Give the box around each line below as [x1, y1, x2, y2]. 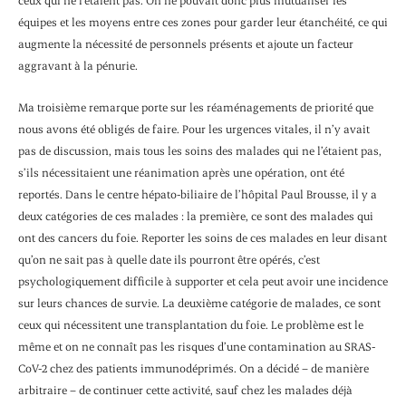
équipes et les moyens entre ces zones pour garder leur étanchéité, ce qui [18, 14, 388, 30]
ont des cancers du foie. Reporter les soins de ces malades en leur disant [18, 230, 387, 246]
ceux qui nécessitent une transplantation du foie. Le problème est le [18, 317, 363, 333]
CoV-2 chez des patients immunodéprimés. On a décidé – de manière [18, 361, 369, 376]
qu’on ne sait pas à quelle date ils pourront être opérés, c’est [18, 252, 320, 267]
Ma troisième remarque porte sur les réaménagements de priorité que [18, 100, 373, 115]
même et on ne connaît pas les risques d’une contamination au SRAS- [18, 339, 375, 354]
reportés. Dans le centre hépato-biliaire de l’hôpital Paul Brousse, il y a [18, 187, 377, 202]
